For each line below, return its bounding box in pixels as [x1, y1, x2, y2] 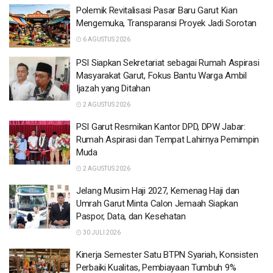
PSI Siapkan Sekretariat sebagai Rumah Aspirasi [76, 57, 260, 68]
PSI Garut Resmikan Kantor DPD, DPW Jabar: [76, 121, 246, 132]
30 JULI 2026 [82, 229, 121, 236]
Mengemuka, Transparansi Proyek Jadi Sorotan [76, 17, 257, 29]
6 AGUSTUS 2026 [82, 35, 130, 43]
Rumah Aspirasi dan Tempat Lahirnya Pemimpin [76, 134, 260, 145]
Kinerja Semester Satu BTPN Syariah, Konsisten [76, 249, 258, 260]
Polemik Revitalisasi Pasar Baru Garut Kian [76, 4, 238, 16]
